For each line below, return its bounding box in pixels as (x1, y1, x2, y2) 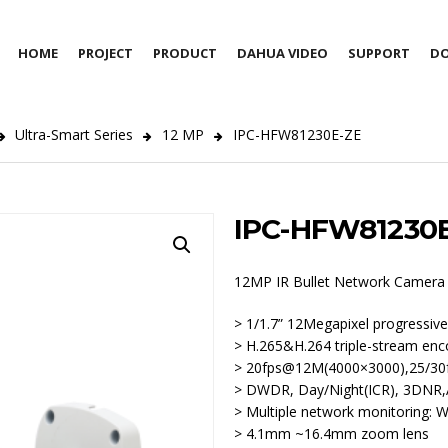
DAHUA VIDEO (237, 44, 328, 62)
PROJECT (78, 44, 133, 62)
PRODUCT (153, 44, 217, 62)
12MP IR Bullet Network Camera (234, 272, 445, 292)
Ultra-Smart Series (15, 125, 134, 145)
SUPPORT (348, 44, 410, 62)
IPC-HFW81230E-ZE (233, 125, 362, 145)
